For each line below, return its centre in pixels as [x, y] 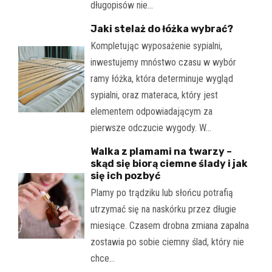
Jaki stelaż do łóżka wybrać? [161, 29]
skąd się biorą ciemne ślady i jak [169, 163]
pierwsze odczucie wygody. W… [151, 127]
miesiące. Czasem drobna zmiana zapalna [169, 225]
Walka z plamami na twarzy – [161, 151]
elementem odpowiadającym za [151, 111]
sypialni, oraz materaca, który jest [154, 95]
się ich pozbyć [125, 175]
